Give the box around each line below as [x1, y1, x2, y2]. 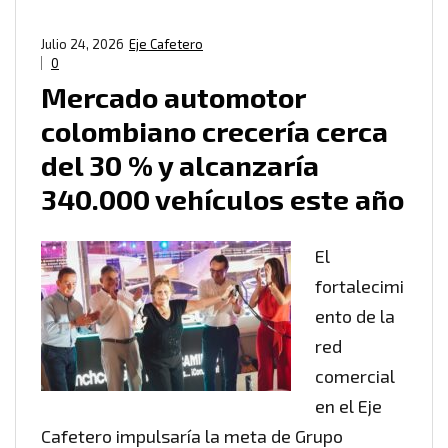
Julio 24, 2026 [41, 36, 124, 53]
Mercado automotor [41, 80, 305, 115]
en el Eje [315, 395, 382, 418]
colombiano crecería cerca [41, 114, 388, 149]
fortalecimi [315, 275, 404, 298]
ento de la [315, 305, 395, 328]
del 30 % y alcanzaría [41, 148, 319, 183]
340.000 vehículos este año [41, 182, 404, 217]
